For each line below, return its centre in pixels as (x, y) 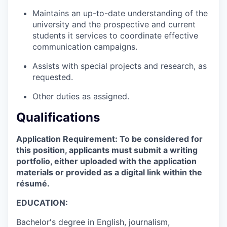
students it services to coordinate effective (115, 35)
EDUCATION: (42, 202)
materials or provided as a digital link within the (109, 172)
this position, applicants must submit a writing (107, 150)
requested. (53, 77)
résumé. (33, 183)
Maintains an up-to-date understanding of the (120, 13)
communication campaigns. (85, 46)
